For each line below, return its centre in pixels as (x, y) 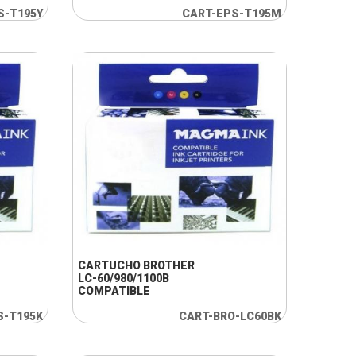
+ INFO (156, 219)
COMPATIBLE (114, 291)
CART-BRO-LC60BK (230, 316)
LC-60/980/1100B (123, 278)
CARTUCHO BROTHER (136, 265)
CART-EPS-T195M (231, 14)
